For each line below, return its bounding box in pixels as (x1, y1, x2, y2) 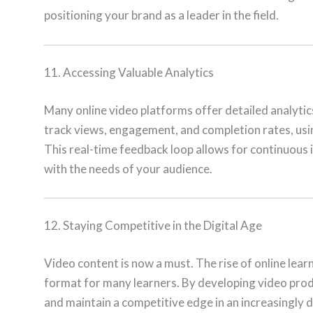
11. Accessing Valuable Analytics (44, 65, 214, 80)
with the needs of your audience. (44, 161, 212, 176)
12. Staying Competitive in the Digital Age (44, 218, 262, 233)
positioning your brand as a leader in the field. (44, 8, 279, 23)
